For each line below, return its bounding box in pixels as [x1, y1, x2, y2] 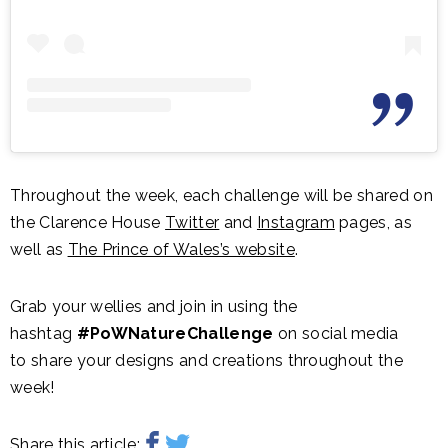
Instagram [256, 213, 335, 233]
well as [10, 240, 68, 260]
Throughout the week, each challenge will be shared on [10, 186, 433, 206]
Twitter [165, 213, 220, 233]
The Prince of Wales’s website [67, 240, 295, 260]
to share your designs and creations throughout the [10, 351, 404, 371]
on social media [273, 324, 399, 344]
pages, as [334, 213, 413, 233]
